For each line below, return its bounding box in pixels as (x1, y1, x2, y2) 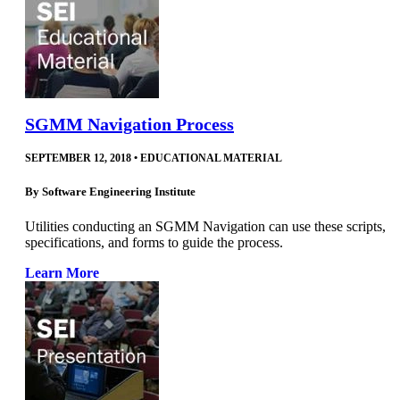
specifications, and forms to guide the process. (25, 235, 283, 251)
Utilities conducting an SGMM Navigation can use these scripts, (25, 219, 386, 235)
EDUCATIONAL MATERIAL (140, 151, 282, 164)
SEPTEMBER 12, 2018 (25, 151, 131, 164)
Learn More (25, 265, 99, 281)
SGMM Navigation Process (25, 113, 234, 134)
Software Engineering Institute (42, 184, 196, 198)
